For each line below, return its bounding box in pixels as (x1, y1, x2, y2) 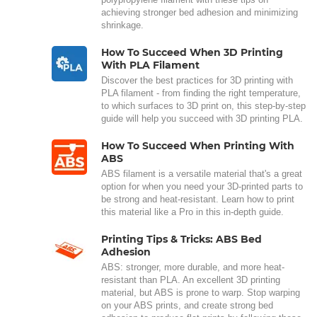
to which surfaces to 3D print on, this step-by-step (101, 100, 306, 111)
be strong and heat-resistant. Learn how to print (101, 193, 294, 204)
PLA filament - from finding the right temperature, (101, 87, 301, 98)
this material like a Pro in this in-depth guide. (101, 206, 284, 217)
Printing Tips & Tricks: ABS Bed (101, 232, 263, 246)
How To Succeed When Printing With (101, 139, 295, 152)
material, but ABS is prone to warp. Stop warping (101, 287, 300, 298)
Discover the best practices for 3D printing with (101, 74, 293, 86)
